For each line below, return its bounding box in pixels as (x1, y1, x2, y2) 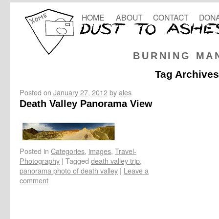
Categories (51, 145, 85, 156)
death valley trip (91, 155, 140, 166)
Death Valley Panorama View (20, 98, 153, 109)
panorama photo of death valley (20, 165, 118, 175)
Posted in (20, 145, 49, 156)
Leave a (124, 165, 149, 175)
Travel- (115, 145, 136, 156)
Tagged (66, 155, 89, 166)
